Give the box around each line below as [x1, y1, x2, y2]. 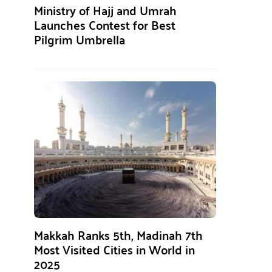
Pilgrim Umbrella [34, 28, 125, 50]
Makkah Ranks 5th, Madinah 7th [34, 223, 203, 246]
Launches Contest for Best [34, 13, 175, 36]
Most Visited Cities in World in [34, 238, 195, 260]
